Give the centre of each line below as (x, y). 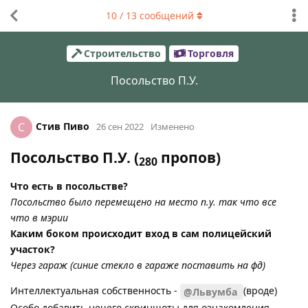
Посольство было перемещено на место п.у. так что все (143, 201)
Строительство (122, 54)
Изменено (173, 126)
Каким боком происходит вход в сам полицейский (141, 233)
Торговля (210, 54)
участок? (33, 249)
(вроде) (260, 290)
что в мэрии (39, 217)
